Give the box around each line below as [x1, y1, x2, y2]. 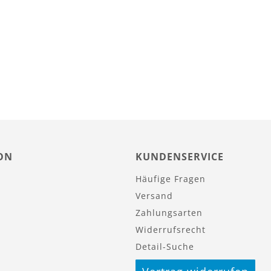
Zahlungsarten [135, 206, 203, 218]
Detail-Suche [135, 240, 194, 252]
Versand [135, 189, 173, 201]
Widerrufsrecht [135, 223, 206, 235]
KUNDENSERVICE [135, 149, 224, 163]
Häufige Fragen [135, 172, 206, 184]
